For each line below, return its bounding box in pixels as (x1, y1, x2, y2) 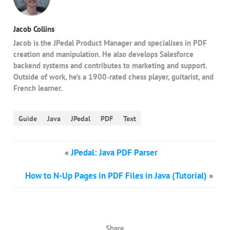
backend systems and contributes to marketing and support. (13, 61, 207, 71)
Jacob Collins (13, 24, 55, 34)
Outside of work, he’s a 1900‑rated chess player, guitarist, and (13, 72, 214, 82)
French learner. (13, 83, 63, 93)
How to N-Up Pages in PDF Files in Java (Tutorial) (25, 170, 207, 182)
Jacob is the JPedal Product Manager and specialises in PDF (13, 38, 207, 48)
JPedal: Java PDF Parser (71, 147, 158, 159)
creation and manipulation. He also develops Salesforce (13, 49, 194, 60)
